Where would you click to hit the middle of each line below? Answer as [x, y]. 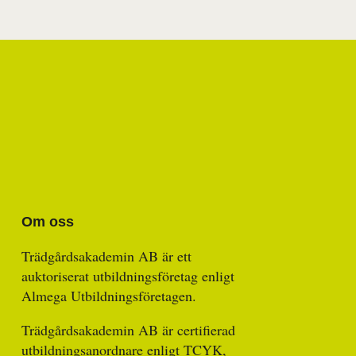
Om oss [48, 221]
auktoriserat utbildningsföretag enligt [128, 275]
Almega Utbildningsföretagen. [109, 295]
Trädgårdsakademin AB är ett [106, 255]
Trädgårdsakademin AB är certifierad [128, 329]
